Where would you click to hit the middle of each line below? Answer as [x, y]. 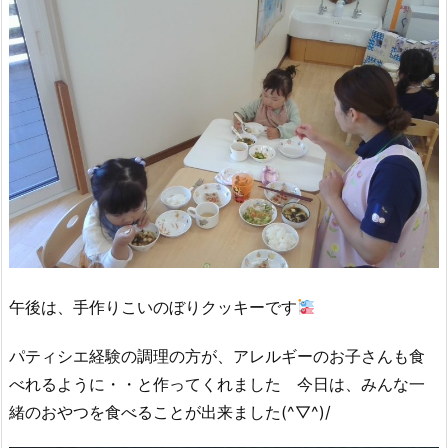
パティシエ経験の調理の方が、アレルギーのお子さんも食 [217, 355]
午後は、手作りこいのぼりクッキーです [153, 307]
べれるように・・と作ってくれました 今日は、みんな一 [217, 383]
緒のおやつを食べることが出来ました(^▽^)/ [170, 411]
